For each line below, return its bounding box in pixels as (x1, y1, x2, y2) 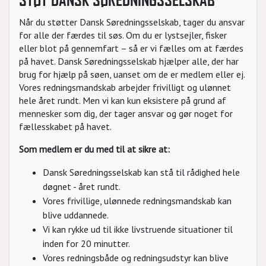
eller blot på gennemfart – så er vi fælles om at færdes (19, 42, 243, 54)
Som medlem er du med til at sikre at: (19, 143, 170, 155)
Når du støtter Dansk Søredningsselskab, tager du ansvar (19, 16, 245, 28)
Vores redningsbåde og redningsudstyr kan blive (43, 252, 229, 264)
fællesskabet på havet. (19, 121, 112, 132)
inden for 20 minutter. (43, 237, 130, 249)
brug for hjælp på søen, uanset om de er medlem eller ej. (19, 68, 245, 80)
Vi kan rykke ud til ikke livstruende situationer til (43, 223, 233, 235)
